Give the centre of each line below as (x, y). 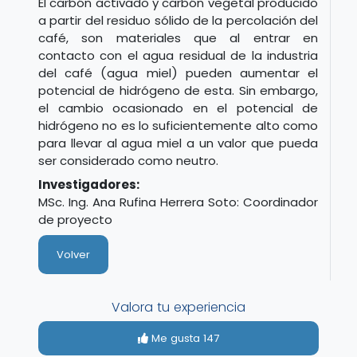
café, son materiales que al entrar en (178, 37)
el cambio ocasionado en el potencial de (178, 108)
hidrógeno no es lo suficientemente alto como (178, 125)
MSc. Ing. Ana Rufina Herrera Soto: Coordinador (178, 202)
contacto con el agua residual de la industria (178, 55)
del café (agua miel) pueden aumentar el (178, 73)
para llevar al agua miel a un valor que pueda (178, 143)
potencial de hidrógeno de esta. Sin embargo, (178, 90)
